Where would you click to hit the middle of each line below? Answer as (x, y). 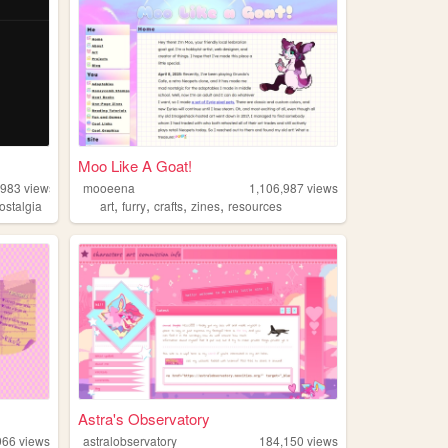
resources (255, 205)
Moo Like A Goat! (134, 165)
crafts (169, 205)
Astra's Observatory (143, 418)
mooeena (109, 187)
